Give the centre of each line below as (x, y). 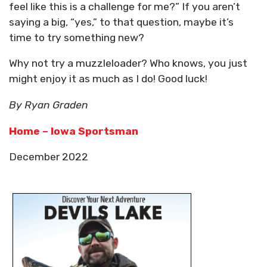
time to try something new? (77, 37)
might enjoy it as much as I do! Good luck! (108, 79)
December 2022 (49, 157)
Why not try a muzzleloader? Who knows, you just (128, 63)
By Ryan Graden (49, 105)
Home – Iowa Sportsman (74, 131)
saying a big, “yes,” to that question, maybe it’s (121, 22)
